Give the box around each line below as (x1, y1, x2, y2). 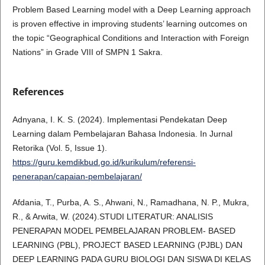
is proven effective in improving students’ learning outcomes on (12, 18, 247, 28)
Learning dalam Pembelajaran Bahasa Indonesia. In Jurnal (12, 129, 232, 138)
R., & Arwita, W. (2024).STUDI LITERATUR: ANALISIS (12, 212, 213, 222)
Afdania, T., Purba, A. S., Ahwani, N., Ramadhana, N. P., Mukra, (12, 198, 249, 208)
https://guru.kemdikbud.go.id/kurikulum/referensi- (12, 157, 196, 167)
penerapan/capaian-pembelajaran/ (12, 172, 142, 181)
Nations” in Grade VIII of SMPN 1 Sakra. (12, 47, 163, 57)
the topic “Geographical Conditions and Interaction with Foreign (12, 33, 249, 43)
